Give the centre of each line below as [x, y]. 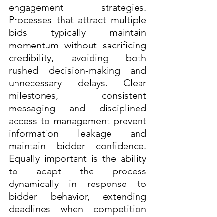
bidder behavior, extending [77, 196]
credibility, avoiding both [77, 57]
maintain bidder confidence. [77, 146]
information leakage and [77, 133]
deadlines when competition [77, 209]
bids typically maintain [77, 32]
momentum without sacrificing [77, 45]
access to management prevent [77, 120]
